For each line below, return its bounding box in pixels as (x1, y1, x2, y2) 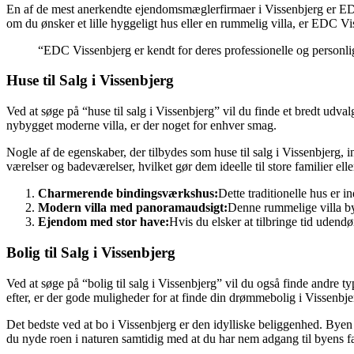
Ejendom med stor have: (38, 215, 169, 229)
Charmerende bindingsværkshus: (38, 186, 218, 201)
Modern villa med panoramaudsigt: (38, 201, 228, 215)
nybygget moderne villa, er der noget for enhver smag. (6, 119, 277, 133)
